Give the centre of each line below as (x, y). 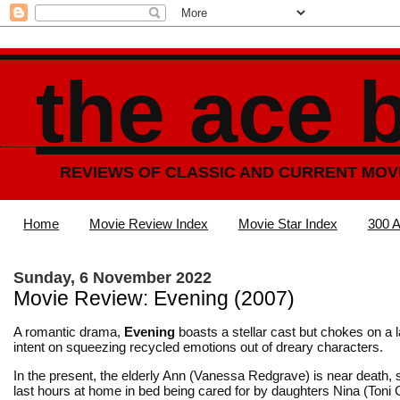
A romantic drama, (69, 331)
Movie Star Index (287, 224)
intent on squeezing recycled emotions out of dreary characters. (198, 346)
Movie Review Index (149, 224)
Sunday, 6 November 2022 (112, 277)
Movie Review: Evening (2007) (154, 298)
